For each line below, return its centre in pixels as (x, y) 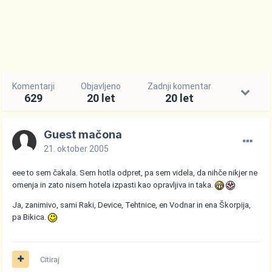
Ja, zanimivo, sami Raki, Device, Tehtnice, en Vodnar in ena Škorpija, (132, 205)
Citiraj (50, 259)
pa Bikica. (30, 217)
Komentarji (34, 86)
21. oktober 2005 (76, 148)
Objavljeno (101, 86)
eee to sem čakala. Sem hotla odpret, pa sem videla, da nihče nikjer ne (135, 172)
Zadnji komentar (179, 86)
